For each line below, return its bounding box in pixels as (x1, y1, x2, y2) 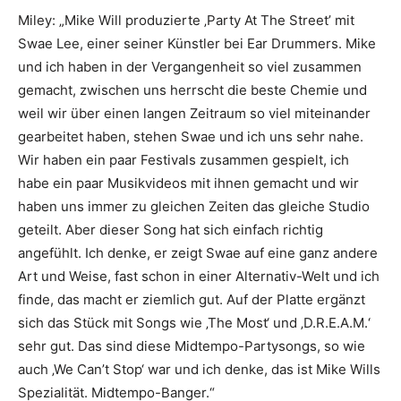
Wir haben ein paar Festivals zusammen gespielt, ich (18, 150, 349, 168)
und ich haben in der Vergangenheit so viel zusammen (18, 57, 362, 75)
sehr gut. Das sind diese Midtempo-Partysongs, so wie (18, 337, 365, 354)
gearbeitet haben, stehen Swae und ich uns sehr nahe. (18, 127, 363, 145)
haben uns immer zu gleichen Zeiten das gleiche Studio (18, 197, 370, 215)
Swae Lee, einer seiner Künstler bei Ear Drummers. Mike (18, 34, 376, 52)
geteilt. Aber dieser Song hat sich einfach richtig (18, 220, 323, 238)
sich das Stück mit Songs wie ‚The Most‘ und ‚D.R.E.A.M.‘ (18, 313, 371, 331)
